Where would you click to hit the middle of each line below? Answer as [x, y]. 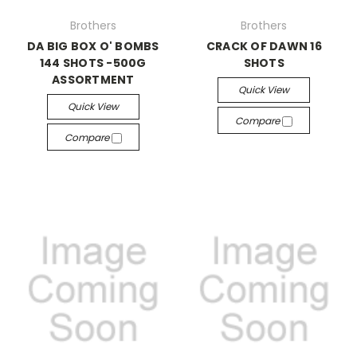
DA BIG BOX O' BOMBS [93, 47]
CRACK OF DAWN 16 [264, 47]
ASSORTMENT [93, 80]
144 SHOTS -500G [93, 63]
